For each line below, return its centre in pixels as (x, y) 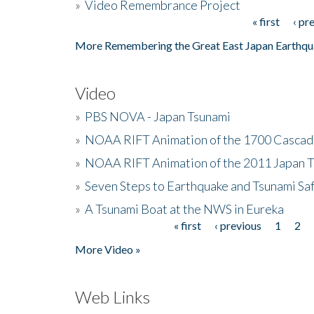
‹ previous (238, 225)
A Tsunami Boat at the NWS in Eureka (184, 209)
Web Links (112, 296)
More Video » (108, 249)
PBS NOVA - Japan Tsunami (158, 116)
